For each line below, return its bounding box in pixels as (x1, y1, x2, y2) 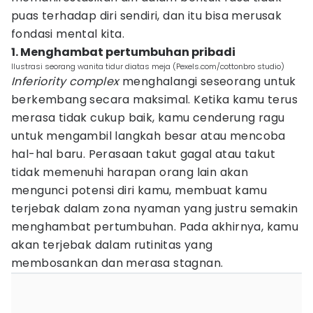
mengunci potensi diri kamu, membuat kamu (11, 182, 267, 198)
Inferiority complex (11, 73, 119, 89)
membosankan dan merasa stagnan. (11, 255, 224, 271)
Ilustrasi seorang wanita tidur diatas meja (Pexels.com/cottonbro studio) (11, 61, 284, 72)
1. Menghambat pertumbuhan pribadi (11, 44, 235, 60)
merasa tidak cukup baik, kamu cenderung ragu (11, 110, 285, 126)
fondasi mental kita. (11, 26, 124, 42)
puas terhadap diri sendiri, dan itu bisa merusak (11, 8, 282, 24)
